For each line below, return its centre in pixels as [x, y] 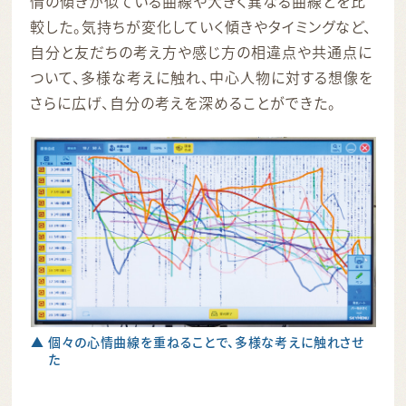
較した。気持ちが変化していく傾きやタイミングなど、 [201, 26]
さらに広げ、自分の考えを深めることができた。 [183, 102]
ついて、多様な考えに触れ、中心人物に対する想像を [202, 77]
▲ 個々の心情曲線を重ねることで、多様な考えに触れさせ [198, 341]
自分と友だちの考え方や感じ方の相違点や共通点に [201, 51]
